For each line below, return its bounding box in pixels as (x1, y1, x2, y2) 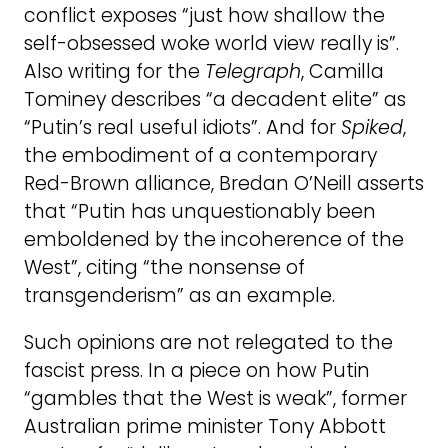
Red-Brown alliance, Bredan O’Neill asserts (24, 169, 424, 197)
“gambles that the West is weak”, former (24, 385, 407, 413)
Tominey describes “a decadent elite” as (24, 85, 406, 113)
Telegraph (205, 57, 301, 85)
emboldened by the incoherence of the (24, 225, 404, 253)
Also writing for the (24, 57, 205, 85)
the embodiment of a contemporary (24, 141, 377, 169)
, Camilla (301, 57, 384, 85)
